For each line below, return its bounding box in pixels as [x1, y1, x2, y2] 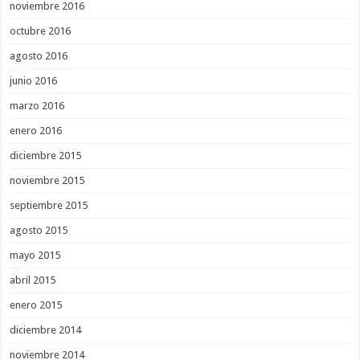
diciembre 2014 [10, 323, 82, 336]
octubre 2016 [10, 24, 72, 37]
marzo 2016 [10, 99, 65, 112]
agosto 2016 [10, 49, 68, 62]
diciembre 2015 [10, 149, 82, 162]
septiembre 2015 [10, 198, 88, 211]
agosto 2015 [10, 223, 68, 236]
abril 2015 [10, 273, 56, 286]
